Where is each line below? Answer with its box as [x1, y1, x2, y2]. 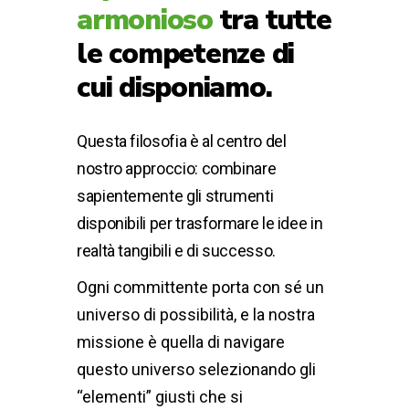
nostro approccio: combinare [77, 159, 277, 178]
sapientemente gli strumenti [77, 186, 274, 205]
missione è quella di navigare [77, 332, 285, 351]
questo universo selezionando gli [77, 360, 316, 379]
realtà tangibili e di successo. [77, 241, 276, 260]
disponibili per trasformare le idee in [77, 214, 323, 233]
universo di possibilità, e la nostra [77, 305, 315, 324]
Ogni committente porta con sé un [77, 278, 324, 297]
